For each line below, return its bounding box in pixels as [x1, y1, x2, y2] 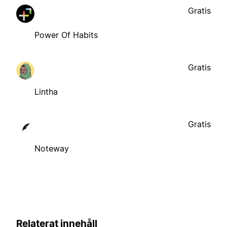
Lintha [34, 86, 58, 97]
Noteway [34, 143, 69, 154]
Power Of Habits [34, 29, 98, 40]
